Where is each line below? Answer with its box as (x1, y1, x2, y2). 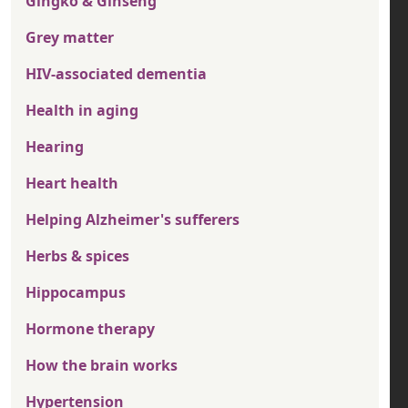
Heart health (25, 173, 118, 194)
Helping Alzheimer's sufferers (25, 209, 240, 230)
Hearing (25, 137, 84, 158)
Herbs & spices (25, 246, 129, 267)
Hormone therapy (25, 319, 155, 340)
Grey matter (25, 27, 114, 48)
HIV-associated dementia (25, 64, 207, 85)
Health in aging (25, 100, 138, 121)
